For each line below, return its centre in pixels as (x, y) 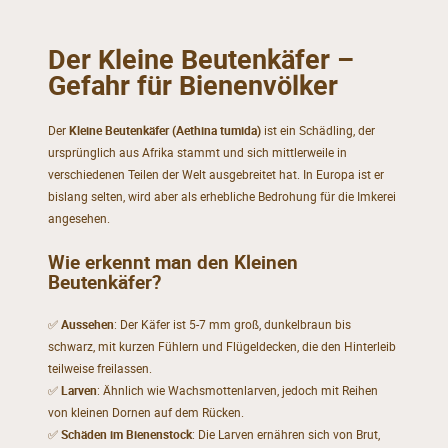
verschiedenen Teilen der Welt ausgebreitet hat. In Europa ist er (215, 175)
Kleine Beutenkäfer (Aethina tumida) (164, 131)
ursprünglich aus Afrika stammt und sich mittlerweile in (197, 153)
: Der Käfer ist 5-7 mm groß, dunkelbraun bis (232, 324)
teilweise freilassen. (99, 368)
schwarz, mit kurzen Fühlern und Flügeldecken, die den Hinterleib (221, 346)
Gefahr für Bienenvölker (192, 85)
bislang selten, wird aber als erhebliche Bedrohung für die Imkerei (221, 197)
